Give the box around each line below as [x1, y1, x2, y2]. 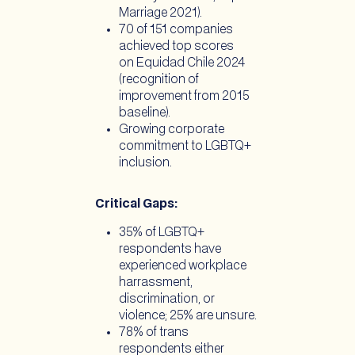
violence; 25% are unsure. [119, 310, 257, 322]
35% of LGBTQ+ [119, 227, 204, 239]
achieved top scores [119, 40, 234, 52]
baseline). [119, 107, 173, 119]
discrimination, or [119, 293, 215, 305]
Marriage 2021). [119, 7, 204, 19]
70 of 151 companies [119, 24, 233, 36]
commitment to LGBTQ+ [119, 140, 251, 152]
